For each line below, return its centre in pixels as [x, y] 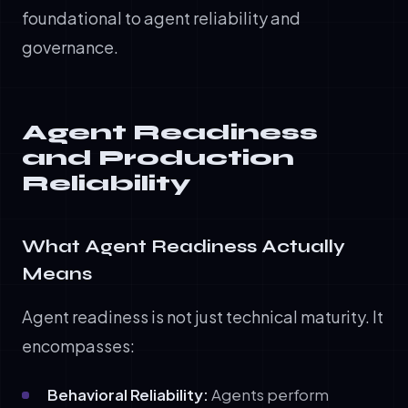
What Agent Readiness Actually [184, 246]
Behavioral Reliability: [128, 394]
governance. [70, 46]
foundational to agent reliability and [161, 17]
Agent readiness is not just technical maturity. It [203, 316]
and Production [158, 158]
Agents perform [269, 394]
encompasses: [78, 345]
